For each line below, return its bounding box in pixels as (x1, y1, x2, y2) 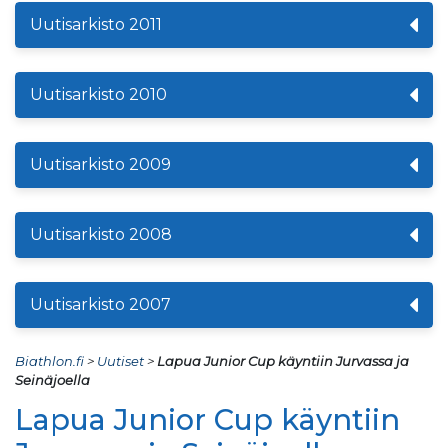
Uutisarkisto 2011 (30, 14, 162, 34)
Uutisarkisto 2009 (30, 154, 171, 174)
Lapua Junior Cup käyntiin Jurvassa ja (157, 352, 409, 369)
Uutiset (97, 352, 144, 369)
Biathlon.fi (15, 352, 84, 369)
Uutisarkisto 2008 (30, 224, 172, 244)
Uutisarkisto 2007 (30, 294, 171, 314)
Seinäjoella (15, 371, 90, 388)
